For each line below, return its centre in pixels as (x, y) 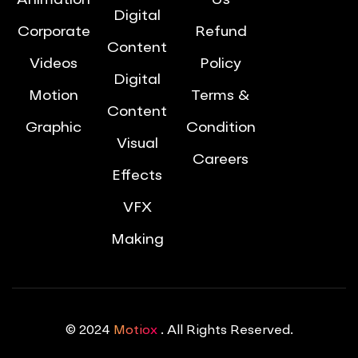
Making (137, 240)
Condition (221, 128)
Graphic (54, 128)
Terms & (221, 96)
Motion (54, 96)
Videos (54, 64)
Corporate (54, 32)
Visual (137, 144)
